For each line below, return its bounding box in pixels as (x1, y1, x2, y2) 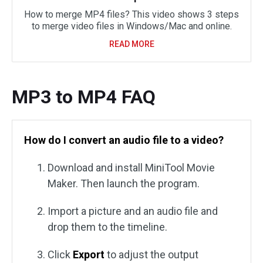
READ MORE (109, 39, 154, 49)
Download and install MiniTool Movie (48, 161, 215, 174)
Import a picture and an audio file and (48, 205, 218, 218)
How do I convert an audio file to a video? (24, 134, 224, 147)
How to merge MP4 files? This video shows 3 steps (24, 9, 239, 21)
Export (73, 248, 104, 261)
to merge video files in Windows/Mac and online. (31, 21, 232, 32)
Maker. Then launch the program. (48, 177, 200, 190)
